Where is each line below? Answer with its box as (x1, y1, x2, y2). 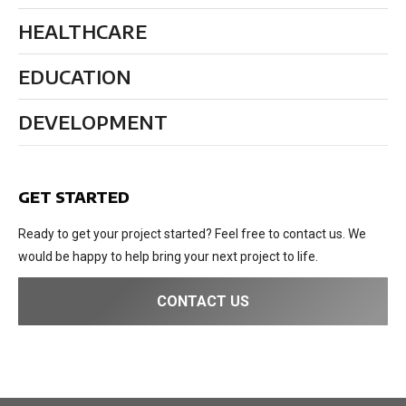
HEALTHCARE (18, 20, 147, 43)
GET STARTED (18, 188, 130, 208)
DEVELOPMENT (18, 111, 168, 134)
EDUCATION (18, 65, 131, 89)
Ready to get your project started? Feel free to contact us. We (18, 227, 366, 242)
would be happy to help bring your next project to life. (18, 249, 318, 265)
